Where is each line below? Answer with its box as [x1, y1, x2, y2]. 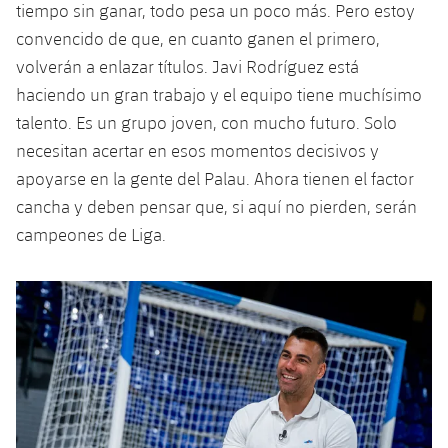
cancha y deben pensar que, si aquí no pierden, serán [16, 195, 417, 217]
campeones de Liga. [16, 223, 166, 245]
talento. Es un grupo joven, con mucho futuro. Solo [16, 111, 397, 133]
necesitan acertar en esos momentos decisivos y [16, 139, 379, 161]
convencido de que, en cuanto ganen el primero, [16, 27, 380, 49]
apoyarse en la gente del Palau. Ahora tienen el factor [16, 167, 414, 189]
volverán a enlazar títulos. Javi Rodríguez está [16, 55, 359, 77]
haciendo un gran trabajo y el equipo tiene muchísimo [16, 83, 422, 105]
